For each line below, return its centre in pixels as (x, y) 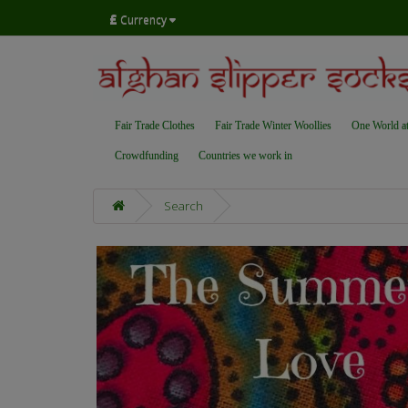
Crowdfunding (147, 156)
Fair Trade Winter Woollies (273, 126)
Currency (143, 19)
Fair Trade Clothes (155, 126)
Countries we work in (245, 156)
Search (184, 206)
